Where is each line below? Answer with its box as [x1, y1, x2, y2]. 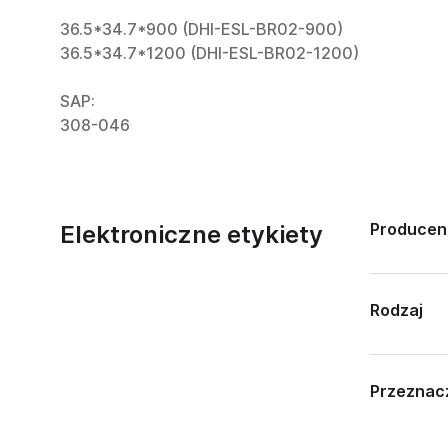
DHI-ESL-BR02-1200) [196, 43, 359, 63]
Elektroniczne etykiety [60, 220, 323, 249]
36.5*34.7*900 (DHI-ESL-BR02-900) [60, 19, 343, 39]
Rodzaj [370, 300, 423, 320]
